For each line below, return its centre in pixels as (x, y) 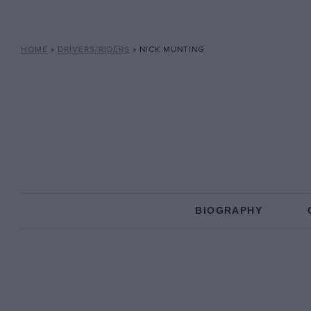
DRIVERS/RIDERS (93, 50)
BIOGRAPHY (229, 210)
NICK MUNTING (172, 50)
